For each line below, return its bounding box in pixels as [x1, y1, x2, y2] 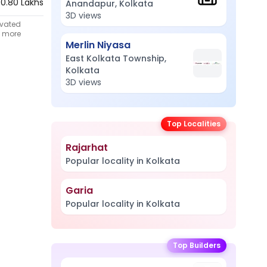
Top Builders [173, 240, 221, 250]
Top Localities [167, 119, 221, 129]
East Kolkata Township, [66, 52, 166, 64]
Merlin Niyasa [66, 38, 131, 52]
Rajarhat [66, 141, 108, 154]
